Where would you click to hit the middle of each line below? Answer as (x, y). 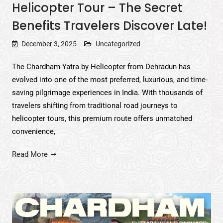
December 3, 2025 (49, 44)
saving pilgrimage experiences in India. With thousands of (107, 92)
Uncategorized (118, 44)
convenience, (33, 131)
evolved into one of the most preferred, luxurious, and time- (110, 79)
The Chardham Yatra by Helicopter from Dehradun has (101, 66)
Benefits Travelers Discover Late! (109, 25)
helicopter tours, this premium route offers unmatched (102, 118)
